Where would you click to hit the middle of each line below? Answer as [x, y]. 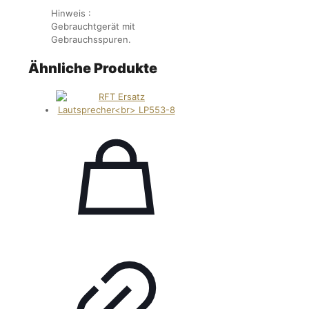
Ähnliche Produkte [93, 69]
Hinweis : [71, 13]
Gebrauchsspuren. [91, 40]
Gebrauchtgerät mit [93, 27]
